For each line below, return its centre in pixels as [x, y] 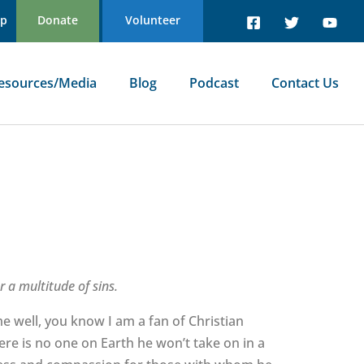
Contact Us [305, 82]
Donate [57, 20]
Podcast [214, 82]
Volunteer [152, 20]
